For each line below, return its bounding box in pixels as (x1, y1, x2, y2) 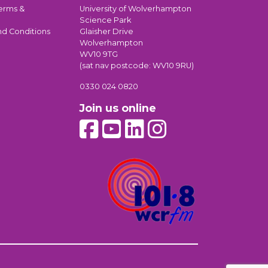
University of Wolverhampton (80, 4, 191, 13)
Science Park (80, 15, 131, 25)
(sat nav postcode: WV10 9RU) (80, 60, 194, 70)
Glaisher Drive (80, 26, 133, 36)
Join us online (80, 101, 156, 114)
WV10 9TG (80, 49, 118, 59)
